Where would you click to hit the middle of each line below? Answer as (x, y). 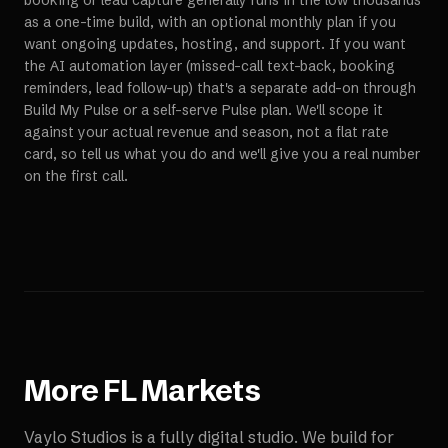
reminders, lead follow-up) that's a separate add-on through (220, 88)
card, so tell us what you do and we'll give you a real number (222, 154)
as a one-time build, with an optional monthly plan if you (210, 22)
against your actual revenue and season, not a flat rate (206, 132)
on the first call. (76, 176)
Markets (197, 390)
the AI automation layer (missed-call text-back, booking (209, 66)
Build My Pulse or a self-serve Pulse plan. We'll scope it (203, 110)
